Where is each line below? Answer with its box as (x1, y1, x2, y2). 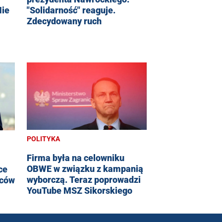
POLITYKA (27, 135, 60, 143)
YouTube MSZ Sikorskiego (27, 185, 132, 196)
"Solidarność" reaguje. (27, 5, 115, 16)
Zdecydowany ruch (27, 16, 102, 27)
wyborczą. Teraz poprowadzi (27, 174, 141, 185)
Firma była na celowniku (27, 153, 124, 164)
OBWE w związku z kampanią (27, 164, 143, 174)
